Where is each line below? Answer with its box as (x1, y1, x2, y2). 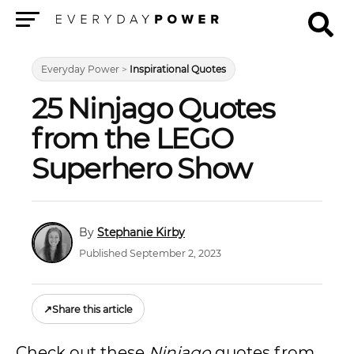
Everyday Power (41, 63, 119, 75)
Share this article (52, 303, 133, 315)
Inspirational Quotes (130, 63, 226, 75)
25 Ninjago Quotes (32, 91, 275, 126)
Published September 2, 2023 (79, 247, 221, 260)
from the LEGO (32, 121, 233, 156)
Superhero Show (32, 151, 252, 186)
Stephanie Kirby (97, 224, 185, 239)
